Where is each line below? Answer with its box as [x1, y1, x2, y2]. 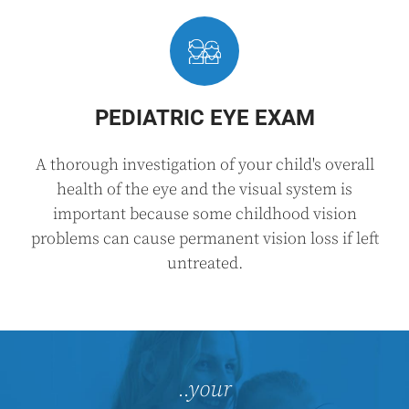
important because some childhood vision [52, 204, 357, 225]
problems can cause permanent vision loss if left [30, 228, 379, 249]
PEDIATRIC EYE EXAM [94, 105, 315, 131]
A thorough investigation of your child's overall [35, 154, 374, 175]
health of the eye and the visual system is [57, 179, 352, 200]
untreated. [166, 253, 243, 274]
